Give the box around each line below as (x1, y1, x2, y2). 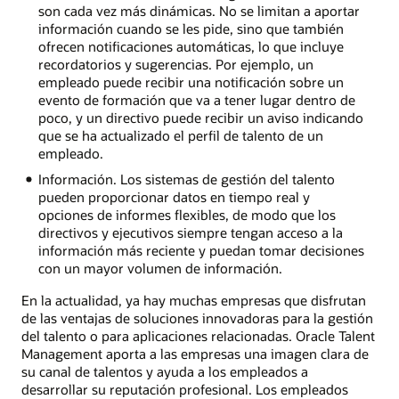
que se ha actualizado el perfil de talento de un (37, 126, 323, 144)
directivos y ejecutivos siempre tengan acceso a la (37, 223, 343, 241)
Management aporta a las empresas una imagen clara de (21, 344, 369, 362)
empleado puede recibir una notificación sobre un (37, 72, 344, 91)
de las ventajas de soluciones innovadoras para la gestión (21, 308, 373, 327)
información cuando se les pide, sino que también (37, 19, 344, 37)
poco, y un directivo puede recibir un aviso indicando (37, 108, 363, 126)
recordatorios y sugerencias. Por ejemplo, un (37, 54, 313, 73)
